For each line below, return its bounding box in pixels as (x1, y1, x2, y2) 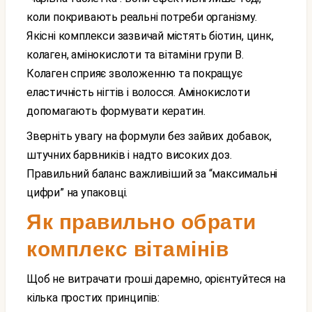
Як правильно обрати (26, 210, 256, 233)
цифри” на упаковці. (26, 186, 128, 199)
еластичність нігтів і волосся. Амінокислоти (26, 86, 250, 99)
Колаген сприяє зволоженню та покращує (26, 67, 242, 80)
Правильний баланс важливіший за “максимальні (26, 167, 278, 180)
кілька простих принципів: (26, 291, 160, 304)
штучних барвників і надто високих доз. (26, 148, 232, 162)
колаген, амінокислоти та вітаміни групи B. (26, 48, 244, 61)
